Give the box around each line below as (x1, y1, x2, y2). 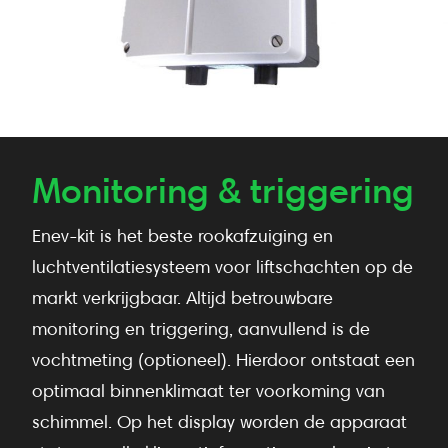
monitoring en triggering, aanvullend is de (32, 317, 370, 339)
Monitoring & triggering (32, 167, 414, 212)
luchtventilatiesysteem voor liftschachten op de (32, 255, 413, 277)
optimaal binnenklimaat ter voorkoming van (32, 379, 385, 401)
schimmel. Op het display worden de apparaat (32, 410, 407, 432)
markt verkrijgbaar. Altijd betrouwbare (32, 286, 333, 308)
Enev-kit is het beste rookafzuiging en (32, 224, 333, 246)
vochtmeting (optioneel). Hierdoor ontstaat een (32, 348, 415, 370)
